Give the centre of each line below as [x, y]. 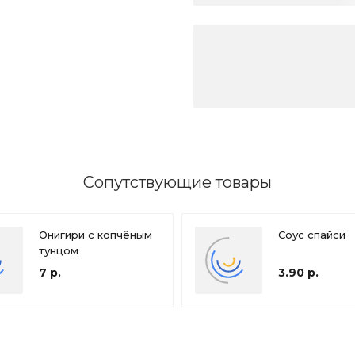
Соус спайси [312, 234]
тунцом [58, 250]
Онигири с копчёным [95, 234]
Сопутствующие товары [177, 182]
